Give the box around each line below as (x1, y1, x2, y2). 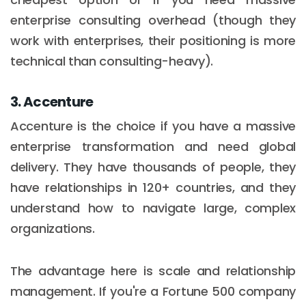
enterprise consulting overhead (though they (10, 11, 296, 29)
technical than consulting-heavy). (10, 52, 214, 70)
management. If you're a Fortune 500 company (10, 282, 296, 300)
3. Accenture (10, 92, 94, 111)
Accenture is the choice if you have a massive (10, 117, 296, 135)
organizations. (10, 219, 95, 237)
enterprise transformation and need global (10, 137, 296, 155)
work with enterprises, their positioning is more (10, 31, 296, 49)
